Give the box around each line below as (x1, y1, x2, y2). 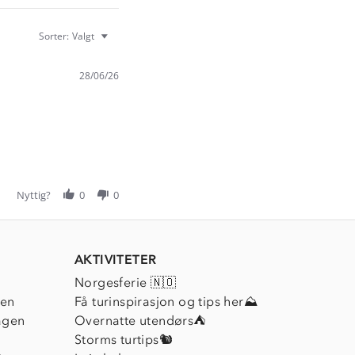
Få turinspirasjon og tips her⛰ (74, 293, 258, 309)
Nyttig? (17, 187, 51, 202)
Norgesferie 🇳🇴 (74, 274, 177, 290)
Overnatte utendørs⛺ (74, 312, 206, 328)
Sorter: (39, 29, 69, 43)
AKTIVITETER (74, 251, 157, 267)
